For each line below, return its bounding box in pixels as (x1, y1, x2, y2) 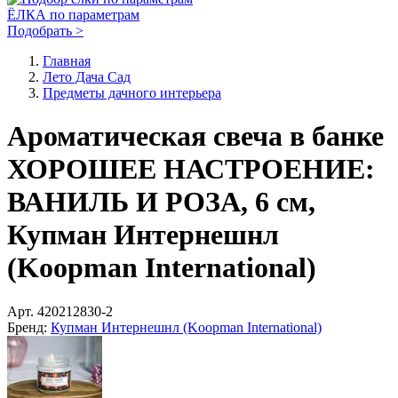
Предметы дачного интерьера (43, 85, 221, 100)
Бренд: (7, 319, 47, 335)
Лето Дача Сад (43, 69, 131, 84)
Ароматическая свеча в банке (7, 120, 384, 153)
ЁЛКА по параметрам (7, 7, 139, 22)
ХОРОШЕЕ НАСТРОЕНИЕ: (7, 153, 375, 186)
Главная (43, 53, 91, 68)
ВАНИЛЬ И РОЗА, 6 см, (7, 186, 315, 219)
